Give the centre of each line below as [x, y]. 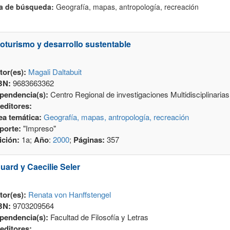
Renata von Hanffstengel [69, 195]
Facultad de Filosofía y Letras [99, 217]
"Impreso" [38, 128]
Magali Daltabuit [55, 72]
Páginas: [90, 140]
